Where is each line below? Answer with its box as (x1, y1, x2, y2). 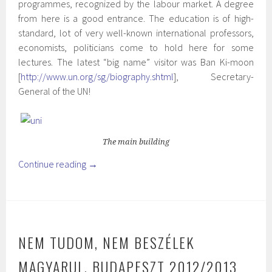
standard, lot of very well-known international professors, (18, 26, 254, 39)
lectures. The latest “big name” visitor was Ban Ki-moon (18, 55, 254, 68)
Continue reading (18, 157, 89, 170)
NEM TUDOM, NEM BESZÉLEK (18, 231, 195, 253)
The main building (103, 137, 169, 146)
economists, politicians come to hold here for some (18, 41, 254, 53)
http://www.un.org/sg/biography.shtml (21, 70, 174, 83)
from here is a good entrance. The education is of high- (18, 12, 254, 24)
